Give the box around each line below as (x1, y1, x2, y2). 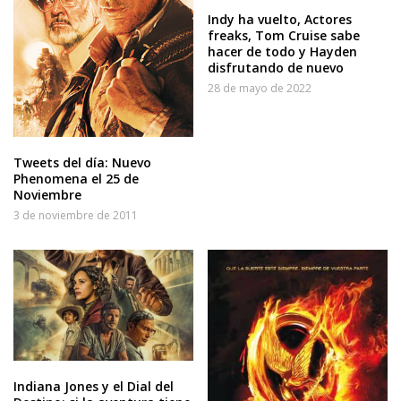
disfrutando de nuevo (208, 58, 345, 76)
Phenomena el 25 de (13, 170, 139, 188)
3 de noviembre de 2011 (13, 208, 138, 224)
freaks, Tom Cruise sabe (208, 26, 361, 44)
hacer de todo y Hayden (208, 42, 358, 60)
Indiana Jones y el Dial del (13, 378, 174, 396)
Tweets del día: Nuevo (13, 154, 151, 172)
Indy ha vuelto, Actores (208, 10, 353, 28)
